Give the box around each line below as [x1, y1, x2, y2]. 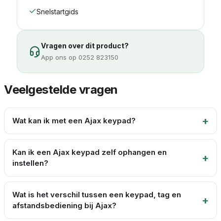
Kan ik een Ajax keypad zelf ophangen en [12, 147, 167, 157]
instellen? [12, 158, 48, 168]
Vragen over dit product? [41, 41, 129, 50]
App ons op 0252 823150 [41, 53, 118, 61]
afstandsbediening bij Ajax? [12, 201, 116, 210]
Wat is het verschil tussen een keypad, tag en [12, 190, 181, 199]
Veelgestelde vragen [4, 82, 118, 97]
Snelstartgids [37, 7, 78, 16]
